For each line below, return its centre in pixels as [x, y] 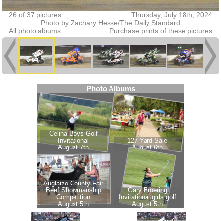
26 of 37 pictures [35, 15]
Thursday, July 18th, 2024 [171, 15]
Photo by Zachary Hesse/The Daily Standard [110, 22]
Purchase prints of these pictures [161, 30]
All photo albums [35, 30]
